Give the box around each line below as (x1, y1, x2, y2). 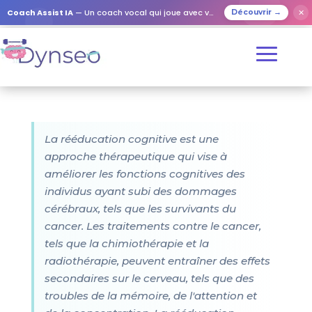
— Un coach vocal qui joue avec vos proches (73, 7, 209, 18)
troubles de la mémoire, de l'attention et (44, 289, 257, 302)
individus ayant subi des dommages (44, 185, 237, 198)
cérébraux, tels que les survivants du (44, 202, 236, 215)
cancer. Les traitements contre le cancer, (44, 219, 261, 233)
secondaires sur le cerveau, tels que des (44, 272, 254, 285)
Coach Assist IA (7, 7, 73, 18)
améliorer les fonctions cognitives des (44, 167, 245, 180)
